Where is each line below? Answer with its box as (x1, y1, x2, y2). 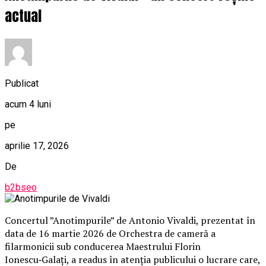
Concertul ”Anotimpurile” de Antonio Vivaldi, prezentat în (5, 213, 255, 227)
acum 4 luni (5, 98, 51, 110)
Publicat (5, 77, 39, 89)
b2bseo (5, 181, 37, 193)
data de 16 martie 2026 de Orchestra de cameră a (5, 226, 216, 240)
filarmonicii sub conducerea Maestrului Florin (5, 239, 201, 253)
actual (5, 5, 42, 27)
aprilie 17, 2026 (5, 140, 69, 151)
